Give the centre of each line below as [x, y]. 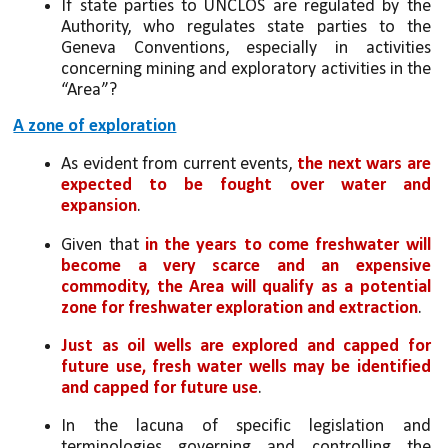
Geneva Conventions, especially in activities [246, 48]
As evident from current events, [179, 165]
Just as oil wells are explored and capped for [246, 346]
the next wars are [364, 165]
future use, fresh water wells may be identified [246, 367]
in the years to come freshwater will [287, 245]
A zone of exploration [95, 126]
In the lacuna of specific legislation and [246, 427]
